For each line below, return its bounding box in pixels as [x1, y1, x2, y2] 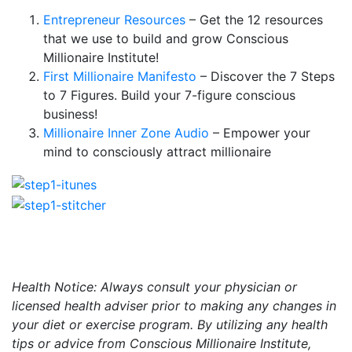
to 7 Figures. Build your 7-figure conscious [43, 87, 295, 104]
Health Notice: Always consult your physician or [12, 278, 297, 295]
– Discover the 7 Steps [196, 68, 335, 85]
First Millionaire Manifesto [43, 68, 196, 85]
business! [43, 106, 97, 123]
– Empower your [209, 125, 310, 141]
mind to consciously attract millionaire [43, 144, 271, 160]
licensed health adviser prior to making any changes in [12, 297, 336, 313]
